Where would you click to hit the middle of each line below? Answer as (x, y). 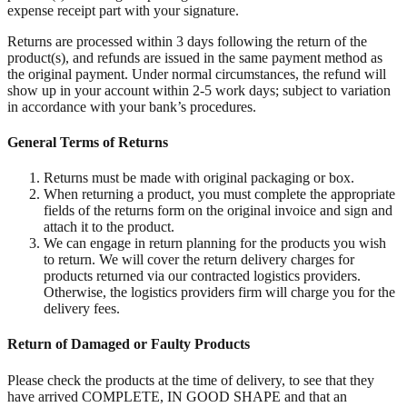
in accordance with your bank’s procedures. (132, 106)
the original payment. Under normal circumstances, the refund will (197, 74)
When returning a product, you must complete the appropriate (219, 194)
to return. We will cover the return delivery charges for (199, 260)
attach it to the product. (109, 227)
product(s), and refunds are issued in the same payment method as (195, 57)
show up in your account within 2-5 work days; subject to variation (199, 90)
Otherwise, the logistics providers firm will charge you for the (219, 293)
